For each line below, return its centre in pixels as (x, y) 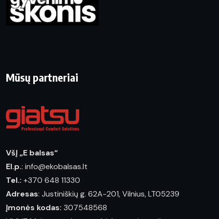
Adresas (22, 194)
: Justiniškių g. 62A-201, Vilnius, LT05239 (109, 194)
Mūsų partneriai (42, 77)
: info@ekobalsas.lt (55, 167)
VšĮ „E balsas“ (32, 153)
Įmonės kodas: (34, 208)
